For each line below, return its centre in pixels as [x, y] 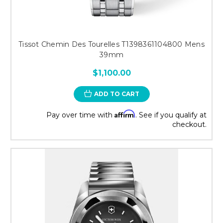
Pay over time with [80, 115]
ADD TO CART [116, 94]
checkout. [189, 124]
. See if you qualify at [171, 115]
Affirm [125, 113]
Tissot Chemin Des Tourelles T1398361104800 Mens [111, 44]
